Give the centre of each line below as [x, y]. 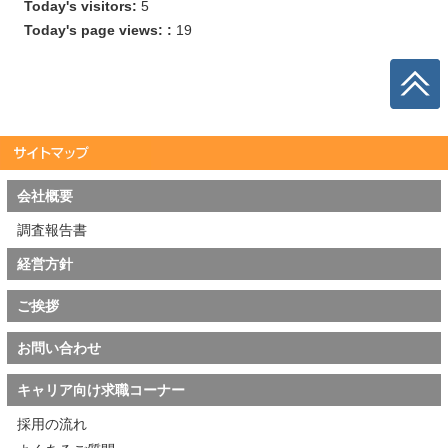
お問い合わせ [59, 347]
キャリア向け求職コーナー [101, 389]
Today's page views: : [99, 29]
